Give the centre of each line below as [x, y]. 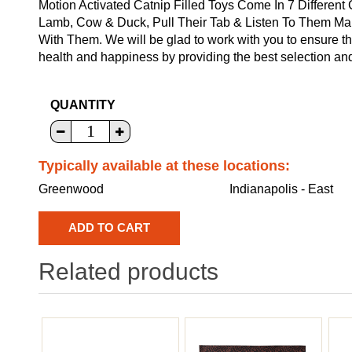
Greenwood [71, 189]
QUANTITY [83, 104]
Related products [128, 271]
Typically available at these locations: [164, 165]
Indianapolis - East [282, 189]
